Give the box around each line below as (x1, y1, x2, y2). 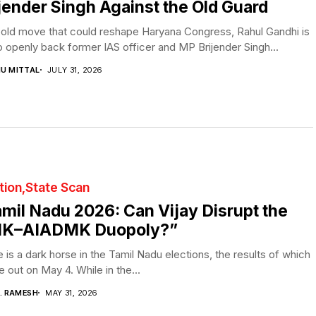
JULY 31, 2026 (47, 64, 102, 75)
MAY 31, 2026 (45, 287, 97, 298)
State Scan (25, 179, 90, 195)
